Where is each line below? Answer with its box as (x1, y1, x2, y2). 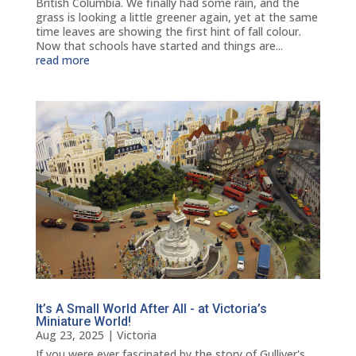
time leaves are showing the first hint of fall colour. (35, 24, 301, 40)
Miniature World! (35, 314, 131, 330)
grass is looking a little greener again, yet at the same (35, 10, 318, 25)
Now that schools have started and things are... (35, 38, 283, 54)
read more (35, 52, 90, 68)
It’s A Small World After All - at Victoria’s (35, 301, 267, 317)
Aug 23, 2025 (35, 327, 104, 343)
